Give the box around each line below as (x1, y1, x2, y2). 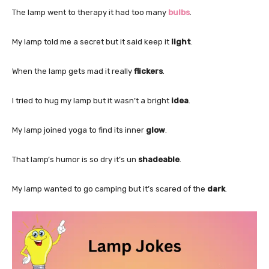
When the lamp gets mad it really (12, 66, 134, 76)
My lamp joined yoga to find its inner (12, 125, 146, 134)
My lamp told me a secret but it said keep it (12, 37, 171, 46)
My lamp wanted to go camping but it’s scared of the (12, 184, 207, 193)
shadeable (138, 154, 180, 164)
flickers (134, 66, 163, 76)
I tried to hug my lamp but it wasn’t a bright (12, 95, 171, 105)
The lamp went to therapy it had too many (12, 7, 168, 17)
